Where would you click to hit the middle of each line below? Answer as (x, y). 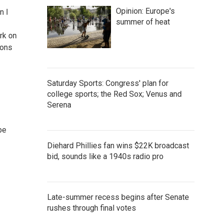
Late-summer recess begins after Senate (118, 197)
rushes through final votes (92, 208)
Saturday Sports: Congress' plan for (108, 83)
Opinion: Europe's (145, 11)
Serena (59, 105)
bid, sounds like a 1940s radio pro (105, 156)
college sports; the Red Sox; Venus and (114, 94)
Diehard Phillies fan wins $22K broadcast (118, 146)
